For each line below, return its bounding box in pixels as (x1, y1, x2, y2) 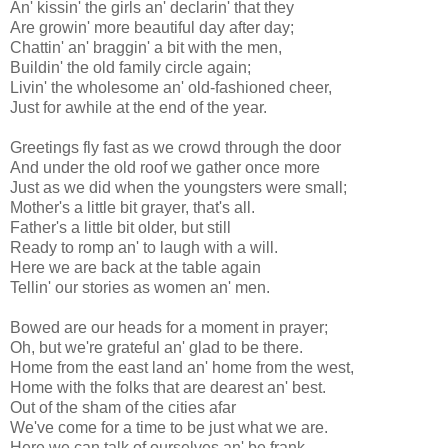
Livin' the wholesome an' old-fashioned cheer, (10, 78, 332, 96)
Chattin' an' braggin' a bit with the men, (10, 38, 282, 56)
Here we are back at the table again (10, 258, 261, 276)
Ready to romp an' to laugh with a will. (10, 238, 278, 256)
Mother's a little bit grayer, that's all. (10, 198, 255, 216)
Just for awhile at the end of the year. (10, 98, 267, 116)
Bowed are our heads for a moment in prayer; (10, 318, 328, 336)
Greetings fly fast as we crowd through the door (10, 138, 341, 156)
